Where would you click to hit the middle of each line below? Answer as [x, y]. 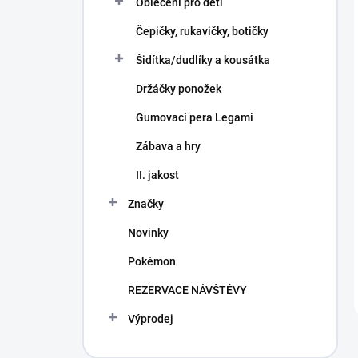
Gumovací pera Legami [195, 117]
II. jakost [157, 175]
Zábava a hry [168, 146]
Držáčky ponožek [179, 89]
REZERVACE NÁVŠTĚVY [187, 290]
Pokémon [152, 261]
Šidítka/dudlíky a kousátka [203, 60]
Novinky [148, 233]
